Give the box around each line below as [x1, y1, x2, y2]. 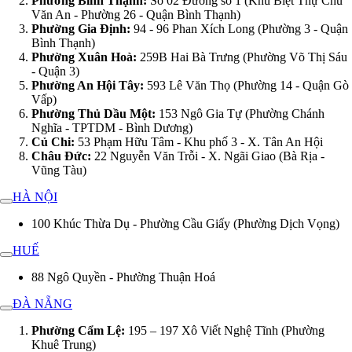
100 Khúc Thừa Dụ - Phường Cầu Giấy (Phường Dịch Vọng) [31, 216, 339, 230]
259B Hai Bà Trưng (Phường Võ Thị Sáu [137, 49, 347, 64]
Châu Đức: [31, 148, 91, 163]
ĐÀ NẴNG [13, 296, 72, 310]
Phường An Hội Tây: [31, 78, 144, 92]
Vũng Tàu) [31, 163, 86, 177]
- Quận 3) [31, 64, 79, 78]
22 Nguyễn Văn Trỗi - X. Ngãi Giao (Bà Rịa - [91, 148, 324, 163]
